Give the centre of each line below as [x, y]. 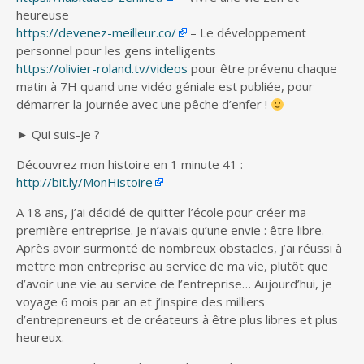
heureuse [43, 15]
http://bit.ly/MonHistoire [84, 182]
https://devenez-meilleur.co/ [96, 33]
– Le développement [247, 33]
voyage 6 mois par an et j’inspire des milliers [141, 302]
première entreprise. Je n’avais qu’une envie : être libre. [170, 230]
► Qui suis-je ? [58, 134]
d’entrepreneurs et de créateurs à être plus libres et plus [177, 320]
